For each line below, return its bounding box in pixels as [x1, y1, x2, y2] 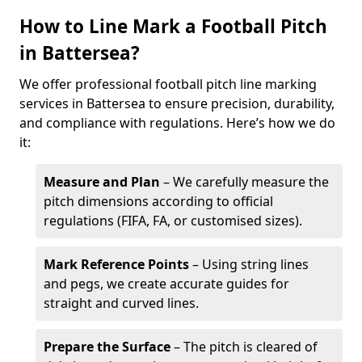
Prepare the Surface [44, 338, 170, 356]
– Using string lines [189, 255, 309, 273]
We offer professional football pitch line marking [19, 75, 317, 93]
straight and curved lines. [44, 294, 199, 312]
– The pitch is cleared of [170, 338, 318, 356]
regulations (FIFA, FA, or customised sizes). [44, 212, 302, 229]
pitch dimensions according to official [44, 192, 273, 210]
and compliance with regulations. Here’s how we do [19, 114, 335, 132]
